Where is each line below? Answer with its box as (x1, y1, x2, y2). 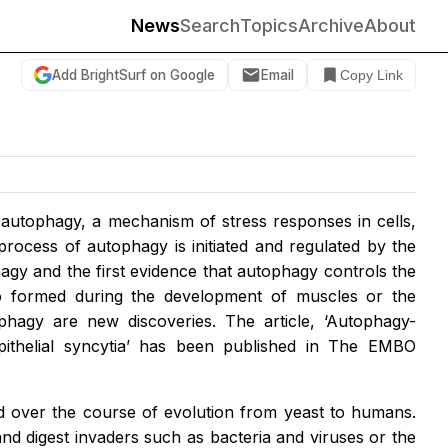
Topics (240, 15, 298, 36)
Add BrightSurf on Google (52, 66, 215, 83)
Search (180, 15, 240, 36)
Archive (298, 15, 364, 36)
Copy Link (340, 67, 403, 83)
